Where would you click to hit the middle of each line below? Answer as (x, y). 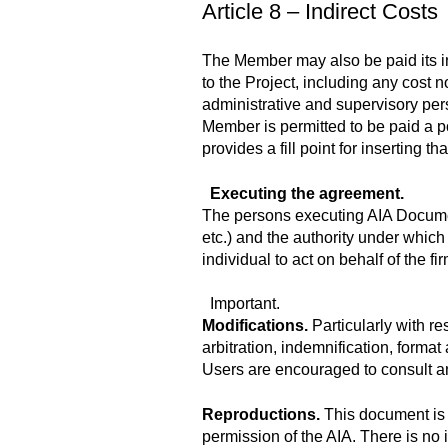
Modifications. (257, 326)
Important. (241, 304)
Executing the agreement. (307, 193)
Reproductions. (263, 414)
